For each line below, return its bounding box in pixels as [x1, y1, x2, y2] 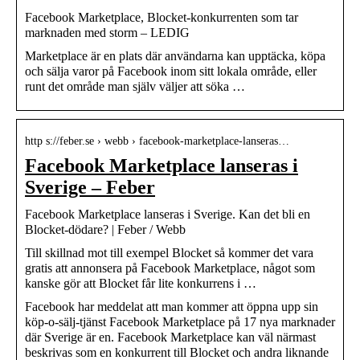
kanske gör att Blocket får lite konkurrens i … [25, 276, 256, 290]
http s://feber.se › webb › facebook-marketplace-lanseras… [25, 134, 289, 147]
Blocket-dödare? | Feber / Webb [25, 222, 186, 236]
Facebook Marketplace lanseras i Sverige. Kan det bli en [25, 207, 310, 221]
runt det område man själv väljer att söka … [25, 79, 245, 93]
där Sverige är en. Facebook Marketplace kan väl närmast [25, 329, 316, 344]
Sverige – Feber [25, 176, 155, 198]
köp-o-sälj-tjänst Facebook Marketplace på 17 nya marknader [25, 314, 335, 329]
